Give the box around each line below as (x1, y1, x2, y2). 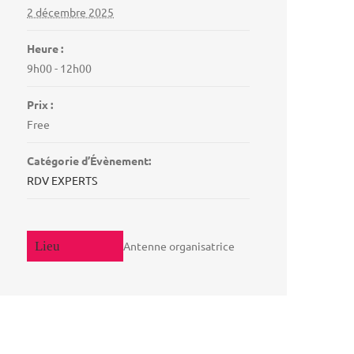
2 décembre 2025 (27, 4, 115, 19)
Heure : (27, 40, 64, 55)
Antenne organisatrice (123, 238, 235, 253)
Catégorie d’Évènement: (27, 153, 152, 168)
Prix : (27, 96, 54, 111)
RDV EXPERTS (27, 172, 98, 187)
